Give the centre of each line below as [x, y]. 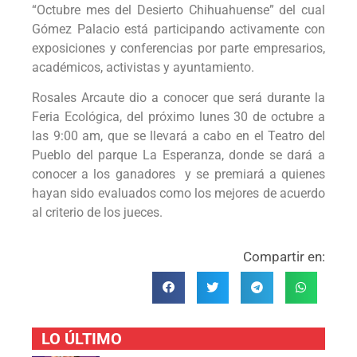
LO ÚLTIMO [82, 339]
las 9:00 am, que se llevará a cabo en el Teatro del [178, 136]
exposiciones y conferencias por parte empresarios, [178, 48]
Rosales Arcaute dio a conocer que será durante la [178, 98]
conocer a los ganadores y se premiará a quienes [178, 175]
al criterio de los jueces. [97, 213]
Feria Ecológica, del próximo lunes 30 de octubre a [178, 117]
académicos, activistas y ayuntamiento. [143, 67]
